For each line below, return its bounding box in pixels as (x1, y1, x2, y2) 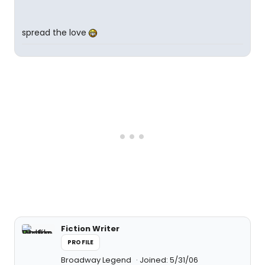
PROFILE (67, 238, 94, 247)
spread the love (22, 27, 89, 38)
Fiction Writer (61, 223, 119, 234)
